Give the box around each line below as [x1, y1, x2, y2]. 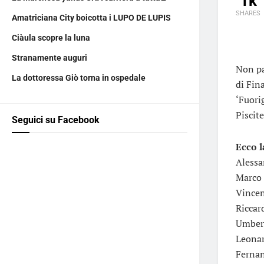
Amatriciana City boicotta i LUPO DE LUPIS [12, 13, 171, 22]
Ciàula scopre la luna [12, 33, 90, 42]
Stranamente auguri [12, 53, 87, 62]
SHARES [236, 9, 260, 17]
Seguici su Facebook [12, 114, 100, 126]
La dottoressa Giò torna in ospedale [12, 73, 146, 82]
